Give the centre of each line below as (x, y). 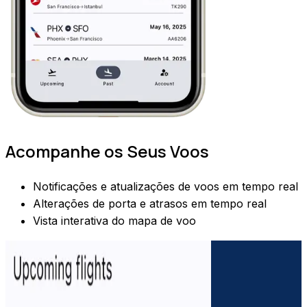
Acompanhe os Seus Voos (107, 151)
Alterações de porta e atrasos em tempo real (150, 203)
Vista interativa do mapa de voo (114, 220)
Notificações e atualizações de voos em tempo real (165, 186)
